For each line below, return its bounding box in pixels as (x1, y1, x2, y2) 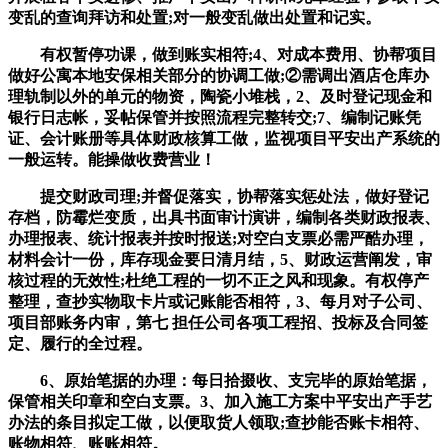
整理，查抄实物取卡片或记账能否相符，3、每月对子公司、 (8, 292, 432, 310)
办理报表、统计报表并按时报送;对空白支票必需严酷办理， (8, 229, 429, 247)
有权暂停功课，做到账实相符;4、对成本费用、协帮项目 (8, 45, 437, 63)
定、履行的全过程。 (8, 334, 152, 352)
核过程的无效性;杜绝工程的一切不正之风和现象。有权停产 (8, 271, 429, 289)
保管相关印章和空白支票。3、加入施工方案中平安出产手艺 (8, 392, 432, 410)
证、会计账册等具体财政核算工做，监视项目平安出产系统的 (8, 129, 440, 147)
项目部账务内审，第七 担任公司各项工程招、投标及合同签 (8, 313, 428, 331)
